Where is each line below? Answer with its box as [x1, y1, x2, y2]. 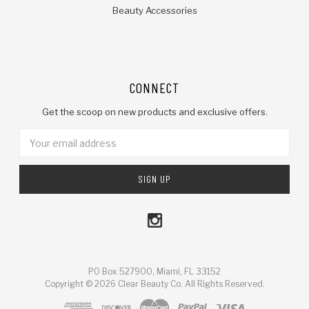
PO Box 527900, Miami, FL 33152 [88, 266, 221, 277]
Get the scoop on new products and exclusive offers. [41, 106, 268, 118]
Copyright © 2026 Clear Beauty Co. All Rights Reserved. [44, 279, 265, 290]
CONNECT [130, 79, 179, 97]
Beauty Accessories [112, 5, 197, 17]
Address [19, 144, 58, 157]
